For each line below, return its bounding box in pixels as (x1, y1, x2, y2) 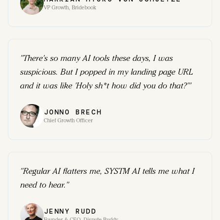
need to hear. (20, 180, 66, 190)
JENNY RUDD (44, 207, 97, 216)
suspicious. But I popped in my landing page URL (20, 67, 193, 77)
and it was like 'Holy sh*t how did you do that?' (20, 81, 188, 90)
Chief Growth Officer (44, 117, 93, 124)
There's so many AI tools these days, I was (23, 53, 173, 63)
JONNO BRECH (44, 108, 102, 116)
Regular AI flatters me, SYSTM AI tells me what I (23, 166, 194, 176)
